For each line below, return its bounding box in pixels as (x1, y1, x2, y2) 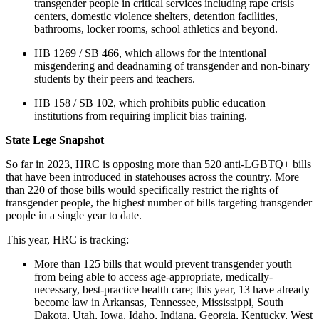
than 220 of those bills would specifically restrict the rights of (6, 183, 278, 196)
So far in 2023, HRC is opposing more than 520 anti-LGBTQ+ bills (6, 157, 311, 170)
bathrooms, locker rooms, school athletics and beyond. (34, 22, 278, 35)
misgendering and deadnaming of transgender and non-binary (34, 59, 310, 72)
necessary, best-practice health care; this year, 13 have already (34, 283, 310, 296)
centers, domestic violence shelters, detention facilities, (34, 9, 278, 22)
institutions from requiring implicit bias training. (34, 109, 247, 122)
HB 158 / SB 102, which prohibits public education (34, 96, 266, 109)
